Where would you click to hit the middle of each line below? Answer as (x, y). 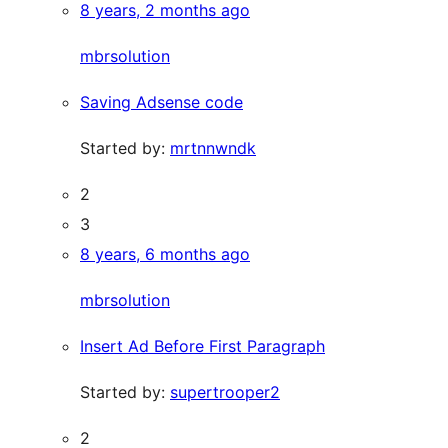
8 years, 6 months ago (165, 254)
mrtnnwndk (213, 148)
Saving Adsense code (161, 102)
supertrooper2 (225, 392)
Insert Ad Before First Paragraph (202, 346)
